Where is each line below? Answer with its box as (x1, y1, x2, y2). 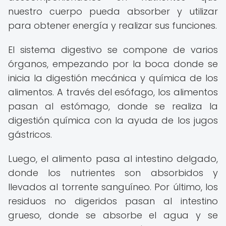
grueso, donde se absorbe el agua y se (8, 209, 218, 221)
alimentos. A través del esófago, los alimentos (8, 86, 218, 98)
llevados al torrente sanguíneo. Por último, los (8, 181, 218, 193)
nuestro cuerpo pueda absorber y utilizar (8, 5, 218, 18)
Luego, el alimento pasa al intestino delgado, (8, 152, 218, 165)
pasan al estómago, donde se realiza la (8, 100, 218, 112)
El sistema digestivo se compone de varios (8, 43, 218, 56)
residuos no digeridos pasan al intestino (8, 195, 218, 207)
